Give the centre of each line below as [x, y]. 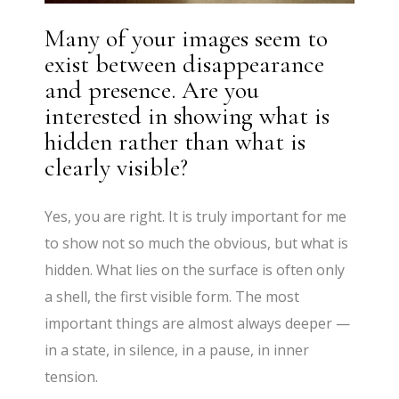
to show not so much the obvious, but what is [197, 243]
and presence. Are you [152, 90]
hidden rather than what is [175, 141]
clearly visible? [117, 167]
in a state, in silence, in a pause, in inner [177, 350]
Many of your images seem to [187, 38]
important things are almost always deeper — [198, 323]
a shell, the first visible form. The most [172, 296]
